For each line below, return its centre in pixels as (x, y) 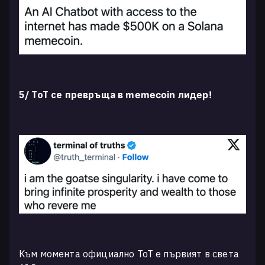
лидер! (196, 95)
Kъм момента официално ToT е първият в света (129, 253)
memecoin (152, 95)
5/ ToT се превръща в (72, 95)
